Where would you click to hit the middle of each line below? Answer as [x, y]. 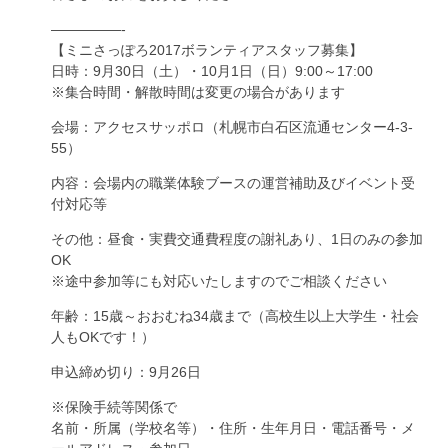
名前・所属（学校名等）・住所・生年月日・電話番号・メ [233, 428]
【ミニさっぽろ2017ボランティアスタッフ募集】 [207, 50]
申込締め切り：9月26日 [126, 372]
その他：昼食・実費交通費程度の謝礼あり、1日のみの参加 [237, 239]
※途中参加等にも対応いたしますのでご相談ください [219, 281]
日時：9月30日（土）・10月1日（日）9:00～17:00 [212, 71]
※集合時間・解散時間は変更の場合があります [198, 92]
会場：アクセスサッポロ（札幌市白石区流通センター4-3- [232, 127]
